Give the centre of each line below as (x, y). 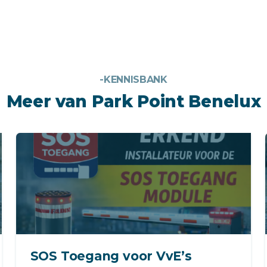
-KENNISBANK (133, 79)
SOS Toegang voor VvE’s (111, 256)
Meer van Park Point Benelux (133, 101)
